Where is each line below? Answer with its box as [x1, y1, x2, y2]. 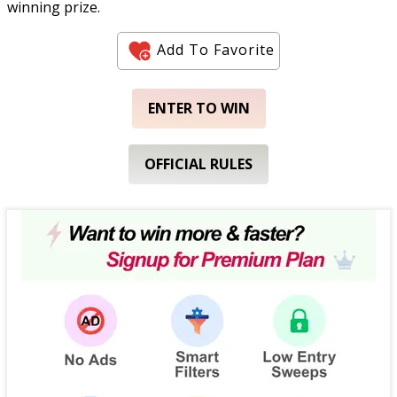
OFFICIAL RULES [144, 154, 253, 174]
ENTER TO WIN [147, 98, 250, 118]
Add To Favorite [157, 39, 275, 59]
